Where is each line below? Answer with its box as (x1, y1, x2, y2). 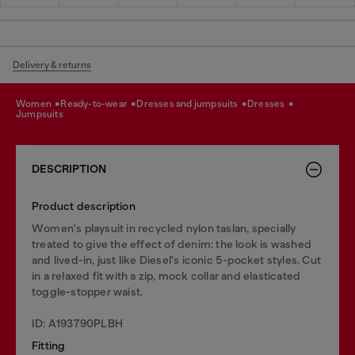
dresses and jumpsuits (143, 97, 240, 109)
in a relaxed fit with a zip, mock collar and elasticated (32, 269, 301, 282)
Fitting (32, 338, 66, 352)
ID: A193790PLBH (32, 316, 123, 330)
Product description (32, 199, 136, 212)
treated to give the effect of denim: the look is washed (32, 237, 312, 250)
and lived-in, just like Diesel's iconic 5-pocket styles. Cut (32, 253, 322, 266)
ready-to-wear (67, 97, 130, 109)
